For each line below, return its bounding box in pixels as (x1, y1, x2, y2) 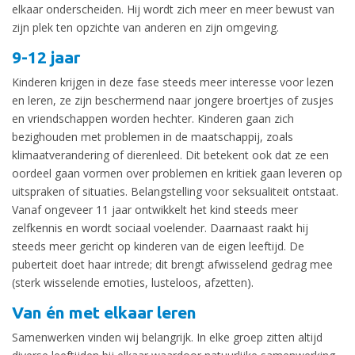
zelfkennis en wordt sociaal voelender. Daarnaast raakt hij (12, 220, 308, 235)
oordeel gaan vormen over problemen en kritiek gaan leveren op (12, 166, 342, 181)
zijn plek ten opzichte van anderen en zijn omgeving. (12, 20, 282, 35)
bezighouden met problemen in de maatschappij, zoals (12, 129, 293, 144)
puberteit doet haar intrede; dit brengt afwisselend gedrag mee (12, 257, 333, 272)
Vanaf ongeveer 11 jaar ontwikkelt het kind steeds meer (12, 202, 298, 217)
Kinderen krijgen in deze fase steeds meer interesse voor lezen (12, 74, 334, 90)
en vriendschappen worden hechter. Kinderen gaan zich (12, 111, 294, 126)
